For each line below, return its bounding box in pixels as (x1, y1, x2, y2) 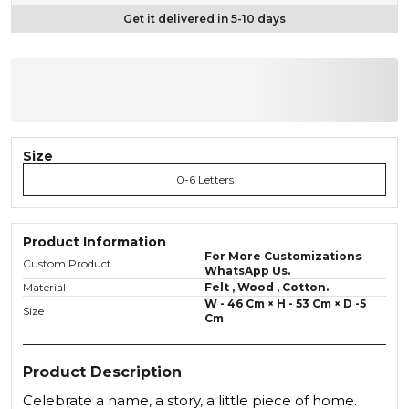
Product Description (23, 363, 182, 381)
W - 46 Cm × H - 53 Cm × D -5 (204, 297, 366, 310)
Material (23, 280, 66, 294)
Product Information (23, 234, 166, 250)
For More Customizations (204, 249, 362, 263)
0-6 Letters (175, 173, 234, 186)
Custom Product (23, 257, 111, 270)
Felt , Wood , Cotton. (204, 280, 329, 294)
